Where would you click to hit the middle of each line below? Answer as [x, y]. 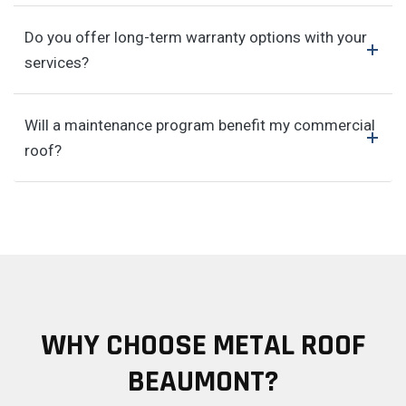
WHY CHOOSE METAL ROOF [203, 345]
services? [57, 62]
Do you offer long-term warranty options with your [196, 37]
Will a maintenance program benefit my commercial [200, 125]
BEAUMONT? [203, 381]
